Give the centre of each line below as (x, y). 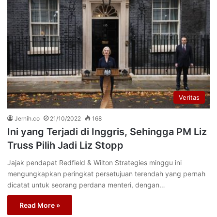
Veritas (189, 98)
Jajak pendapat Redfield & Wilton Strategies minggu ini (94, 163)
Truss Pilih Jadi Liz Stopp (65, 146)
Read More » (40, 205)
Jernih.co (27, 119)
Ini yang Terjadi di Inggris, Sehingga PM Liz (107, 132)
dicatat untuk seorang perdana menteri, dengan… (86, 185)
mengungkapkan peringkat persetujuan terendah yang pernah (106, 174)
